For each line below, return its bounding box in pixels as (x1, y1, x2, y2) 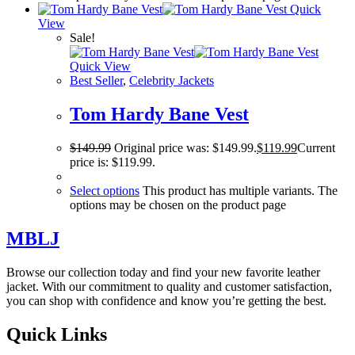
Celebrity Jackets (129, 74, 214, 88)
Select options (70, 184, 139, 197)
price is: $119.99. (70, 155, 155, 169)
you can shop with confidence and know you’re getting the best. (6, 293, 326, 307)
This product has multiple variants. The (143, 184, 338, 197)
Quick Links (6, 323, 107, 345)
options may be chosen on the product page (70, 198, 286, 212)
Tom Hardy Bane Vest (70, 104, 249, 125)
